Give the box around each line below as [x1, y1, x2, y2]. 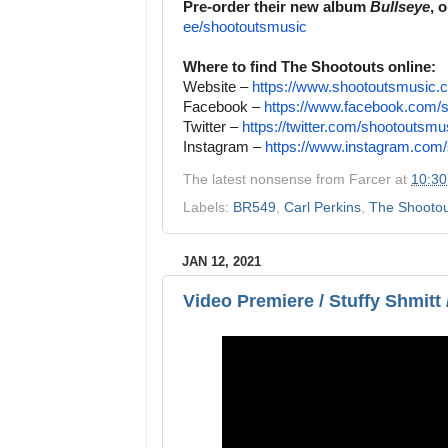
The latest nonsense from [183, 171, 349, 187]
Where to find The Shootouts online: [183, 59, 440, 76]
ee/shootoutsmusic [183, 19, 307, 36]
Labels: [183, 199, 233, 215]
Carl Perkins [284, 199, 361, 215]
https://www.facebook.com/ [264, 99, 441, 116]
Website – [183, 79, 252, 96]
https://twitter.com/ [242, 119, 361, 136]
